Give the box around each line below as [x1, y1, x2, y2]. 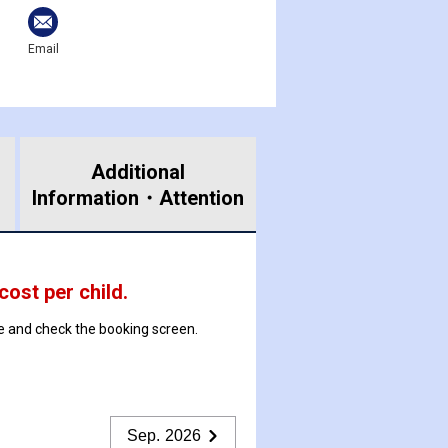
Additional [90, 159, 185, 184]
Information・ [31, 185, 159, 210]
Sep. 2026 [127, 426, 201, 444]
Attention [158, 185, 244, 210]
